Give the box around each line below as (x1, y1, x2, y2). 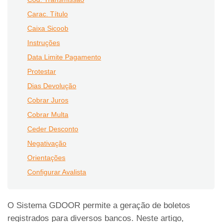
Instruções (27, 39, 60, 47)
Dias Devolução (27, 82, 76, 90)
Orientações (27, 154, 65, 162)
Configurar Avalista (27, 168, 86, 176)
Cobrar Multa (27, 111, 68, 118)
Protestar (27, 67, 56, 75)
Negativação (27, 139, 66, 147)
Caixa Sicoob (27, 24, 68, 32)
